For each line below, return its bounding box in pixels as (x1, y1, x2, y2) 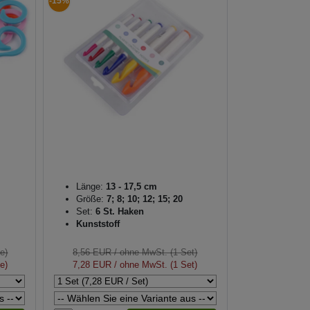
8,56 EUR (73, 247, 112, 258)
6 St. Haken (95, 206, 144, 217)
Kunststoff (75, 219, 120, 230)
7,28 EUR (73, 259, 112, 271)
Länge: (75, 181, 103, 192)
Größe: (75, 194, 104, 205)
